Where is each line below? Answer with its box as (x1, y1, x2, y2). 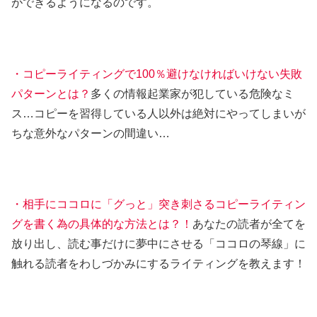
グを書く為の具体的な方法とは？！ (11, 218, 192, 231)
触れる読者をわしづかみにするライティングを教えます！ (11, 258, 306, 270)
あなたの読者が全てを (192, 218, 306, 231)
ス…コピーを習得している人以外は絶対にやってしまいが (11, 107, 306, 120)
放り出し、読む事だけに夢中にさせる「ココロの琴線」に (11, 238, 306, 250)
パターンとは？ (11, 87, 91, 100)
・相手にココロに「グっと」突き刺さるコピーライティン (11, 198, 306, 211)
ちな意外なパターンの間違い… (11, 127, 170, 139)
